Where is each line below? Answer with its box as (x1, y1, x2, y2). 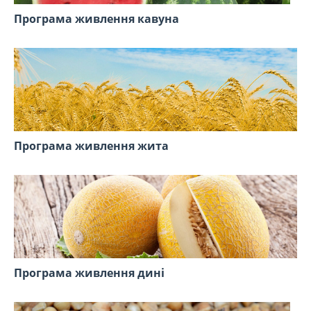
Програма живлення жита (14, 138, 169, 154)
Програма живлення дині (14, 265, 165, 281)
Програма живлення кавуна (14, 11, 179, 27)
